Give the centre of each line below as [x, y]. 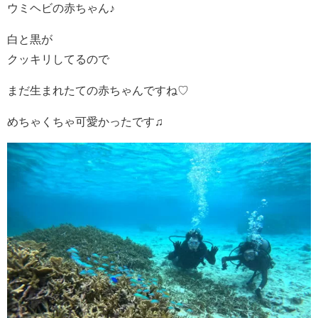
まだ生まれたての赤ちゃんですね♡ [98, 91]
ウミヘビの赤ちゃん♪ [61, 8]
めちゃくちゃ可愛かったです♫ [85, 122]
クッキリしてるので [58, 59]
